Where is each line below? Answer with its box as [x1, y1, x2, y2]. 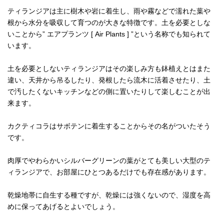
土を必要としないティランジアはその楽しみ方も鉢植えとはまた [7, 64, 210, 72]
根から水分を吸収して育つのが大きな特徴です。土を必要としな [7, 18, 210, 26]
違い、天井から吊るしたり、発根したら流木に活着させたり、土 [7, 76, 210, 84]
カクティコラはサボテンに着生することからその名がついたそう [7, 122, 210, 130]
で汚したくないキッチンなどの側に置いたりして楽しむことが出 [7, 87, 210, 95]
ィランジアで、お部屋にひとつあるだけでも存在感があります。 [7, 168, 210, 176]
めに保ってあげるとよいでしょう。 [7, 202, 119, 210]
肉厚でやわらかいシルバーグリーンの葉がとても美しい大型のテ [7, 156, 210, 164]
